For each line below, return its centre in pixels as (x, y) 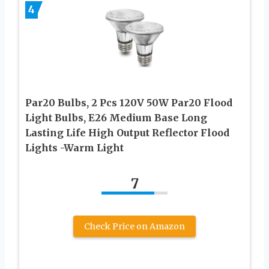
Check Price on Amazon (134, 226)
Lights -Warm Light (74, 147)
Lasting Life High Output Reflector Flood (127, 132)
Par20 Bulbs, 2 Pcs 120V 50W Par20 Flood (129, 102)
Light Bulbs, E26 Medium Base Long (116, 117)
